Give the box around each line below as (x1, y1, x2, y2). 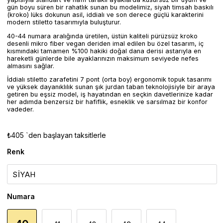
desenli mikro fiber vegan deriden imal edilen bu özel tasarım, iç (7, 39, 204, 47)
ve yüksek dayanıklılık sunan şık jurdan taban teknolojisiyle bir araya (7, 83, 216, 91)
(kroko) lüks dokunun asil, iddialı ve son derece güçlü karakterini (7, 10, 204, 18)
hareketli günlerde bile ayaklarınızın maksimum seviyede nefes (7, 54, 199, 62)
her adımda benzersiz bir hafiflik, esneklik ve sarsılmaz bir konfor (7, 98, 208, 106)
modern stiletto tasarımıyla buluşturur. (7, 18, 121, 26)
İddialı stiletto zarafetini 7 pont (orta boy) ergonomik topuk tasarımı (7, 76, 212, 84)
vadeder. (7, 106, 34, 113)
